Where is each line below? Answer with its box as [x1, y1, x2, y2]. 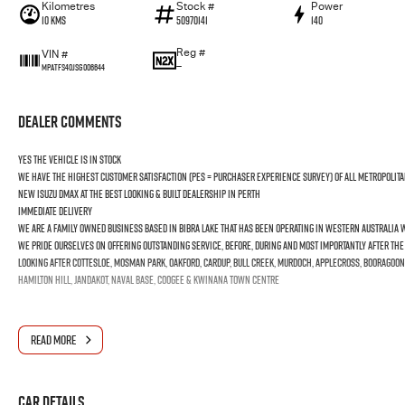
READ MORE [31, 331, 76, 349]
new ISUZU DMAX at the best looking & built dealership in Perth [18, 186, 260, 202]
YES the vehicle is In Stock [18, 152, 121, 167]
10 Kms [42, 13, 66, 28]
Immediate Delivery [18, 203, 92, 219]
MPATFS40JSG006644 [42, 60, 105, 73]
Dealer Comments [18, 110, 122, 133]
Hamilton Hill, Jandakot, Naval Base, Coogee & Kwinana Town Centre [18, 272, 279, 287]
